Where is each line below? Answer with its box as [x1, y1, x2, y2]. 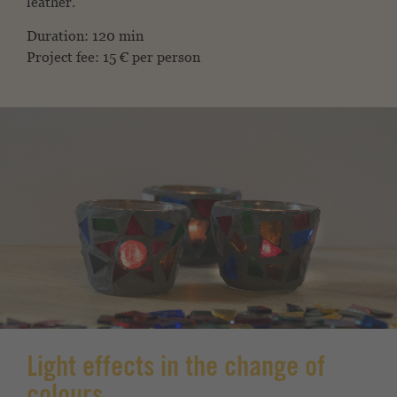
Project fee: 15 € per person [27, 48, 200, 66]
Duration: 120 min [27, 27, 144, 44]
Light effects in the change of [27, 355, 325, 385]
